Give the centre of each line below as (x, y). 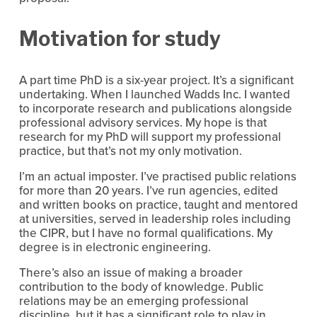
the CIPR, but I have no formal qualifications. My (145, 233)
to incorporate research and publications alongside (155, 109)
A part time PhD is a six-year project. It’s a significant (156, 80)
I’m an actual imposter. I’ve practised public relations (157, 177)
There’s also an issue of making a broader (131, 273)
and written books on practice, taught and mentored (158, 205)
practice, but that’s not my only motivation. (130, 151)
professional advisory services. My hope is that (143, 123)
